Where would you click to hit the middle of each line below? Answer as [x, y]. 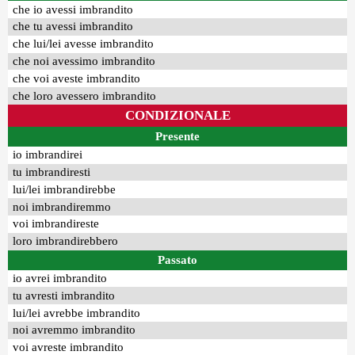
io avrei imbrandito [60, 278]
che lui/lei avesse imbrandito [84, 44]
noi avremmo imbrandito [74, 330]
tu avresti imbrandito [64, 295]
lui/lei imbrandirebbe [65, 189]
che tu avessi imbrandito [73, 27]
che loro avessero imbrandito [85, 95]
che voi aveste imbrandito [77, 78]
